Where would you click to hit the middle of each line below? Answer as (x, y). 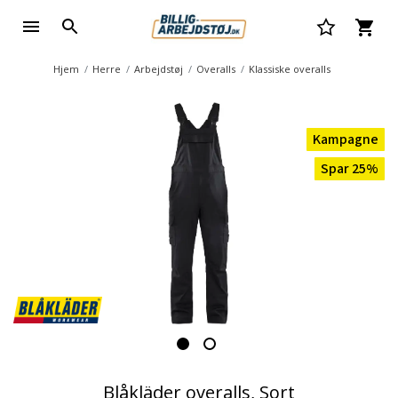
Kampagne (346, 139)
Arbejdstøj (159, 69)
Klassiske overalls (290, 69)
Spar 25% (350, 169)
